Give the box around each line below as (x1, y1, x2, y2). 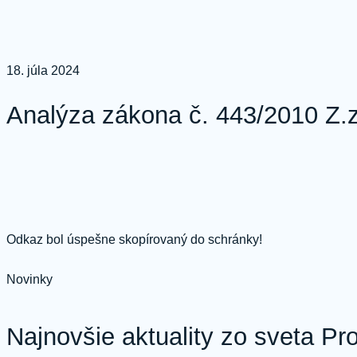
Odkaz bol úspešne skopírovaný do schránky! (6, 233, 262, 247)
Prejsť (6, 6, 40, 19)
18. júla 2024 (6, 64, 80, 77)
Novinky (6, 273, 53, 287)
